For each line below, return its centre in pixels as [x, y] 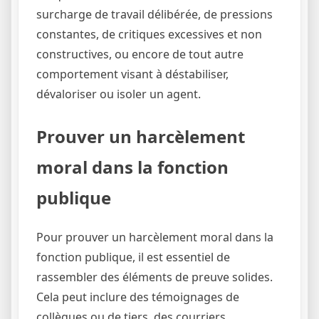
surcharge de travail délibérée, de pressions [155, 15]
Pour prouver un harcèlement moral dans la [155, 237]
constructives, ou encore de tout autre [140, 54]
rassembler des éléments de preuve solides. [155, 277]
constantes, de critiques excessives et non [149, 35]
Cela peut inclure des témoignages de [138, 297]
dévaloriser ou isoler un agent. [119, 94]
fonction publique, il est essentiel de [133, 257]
